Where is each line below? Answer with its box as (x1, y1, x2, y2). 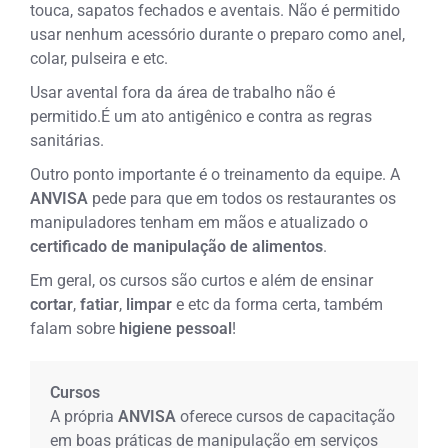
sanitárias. (30, 130, 105, 150)
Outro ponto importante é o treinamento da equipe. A (30, 164, 401, 184)
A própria (50, 406, 119, 426)
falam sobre (30, 318, 116, 338)
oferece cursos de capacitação (180, 406, 396, 426)
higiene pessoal (115, 318, 233, 338)
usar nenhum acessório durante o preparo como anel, (30, 24, 406, 44)
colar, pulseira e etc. (30, 48, 169, 68)
